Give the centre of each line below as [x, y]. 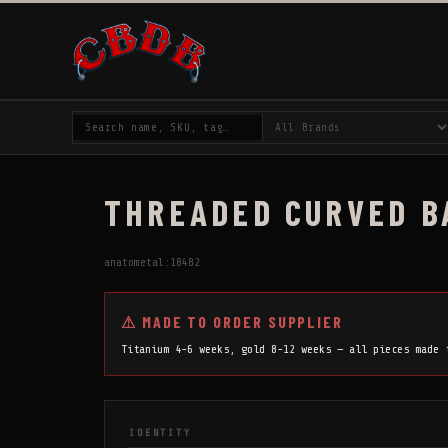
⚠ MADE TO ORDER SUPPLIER [232, 321]
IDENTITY [160, 432]
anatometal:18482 [152, 262]
